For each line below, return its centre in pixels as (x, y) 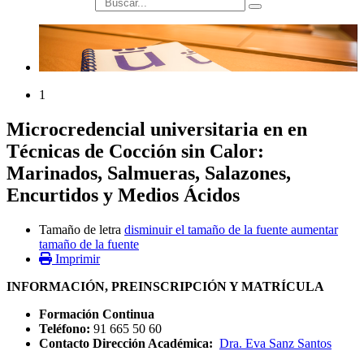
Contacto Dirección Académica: (128, 344)
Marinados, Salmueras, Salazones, (149, 173)
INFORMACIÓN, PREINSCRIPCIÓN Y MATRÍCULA (165, 287)
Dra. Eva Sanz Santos (275, 344)
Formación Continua (97, 314)
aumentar (314, 230)
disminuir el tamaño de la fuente (206, 230)
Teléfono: (66, 329)
